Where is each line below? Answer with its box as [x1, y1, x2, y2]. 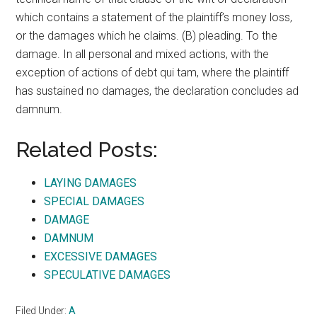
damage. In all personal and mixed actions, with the [16, 47, 270, 61]
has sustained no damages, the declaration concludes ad [16, 84, 299, 98]
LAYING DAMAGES [44, 176, 137, 190]
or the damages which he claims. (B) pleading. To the [16, 29, 278, 42]
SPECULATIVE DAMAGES [44, 268, 171, 282]
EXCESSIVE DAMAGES [44, 250, 158, 263]
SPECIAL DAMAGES [44, 195, 145, 208]
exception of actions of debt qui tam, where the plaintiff [16, 66, 289, 79]
